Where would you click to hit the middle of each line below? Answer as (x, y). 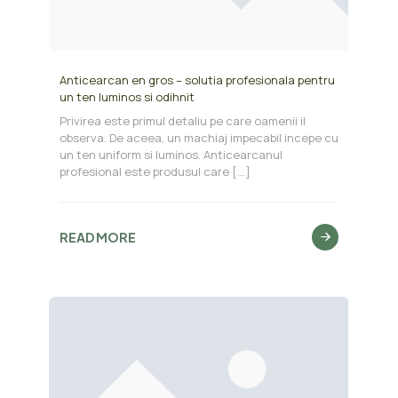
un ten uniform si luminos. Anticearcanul (171, 155)
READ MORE (97, 237)
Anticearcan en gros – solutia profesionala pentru (197, 80)
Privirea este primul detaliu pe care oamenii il (182, 121)
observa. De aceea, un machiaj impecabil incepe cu (199, 138)
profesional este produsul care (144, 172)
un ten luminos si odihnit (127, 97)
